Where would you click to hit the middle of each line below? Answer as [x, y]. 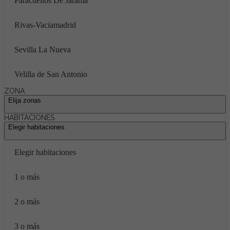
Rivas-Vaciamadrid [45, 25]
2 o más [27, 202]
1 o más [27, 177]
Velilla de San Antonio [51, 74]
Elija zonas [25, 100]
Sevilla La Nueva [43, 50]
